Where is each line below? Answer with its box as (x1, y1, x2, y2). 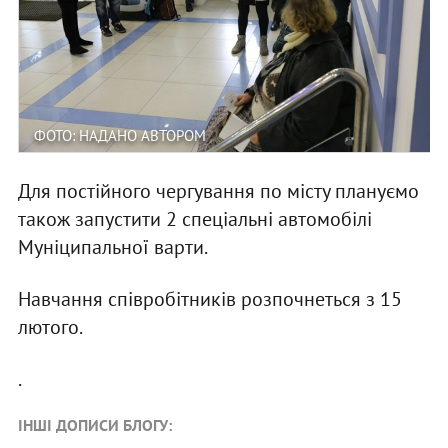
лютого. (17, 313, 83, 340)
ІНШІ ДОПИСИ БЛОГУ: (17, 414, 172, 435)
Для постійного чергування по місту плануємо (17, 177, 419, 204)
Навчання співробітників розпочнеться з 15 (17, 285, 402, 312)
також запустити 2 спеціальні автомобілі (17, 205, 372, 232)
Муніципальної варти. (17, 233, 208, 260)
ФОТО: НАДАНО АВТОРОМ (33, 125, 206, 145)
